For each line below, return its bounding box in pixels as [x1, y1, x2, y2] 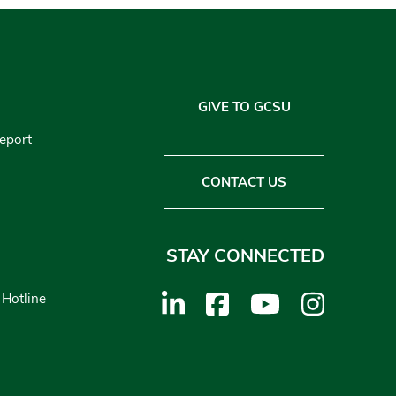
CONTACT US [202, 173, 287, 191]
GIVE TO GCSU [197, 98, 291, 116]
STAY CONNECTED [166, 244, 325, 267]
